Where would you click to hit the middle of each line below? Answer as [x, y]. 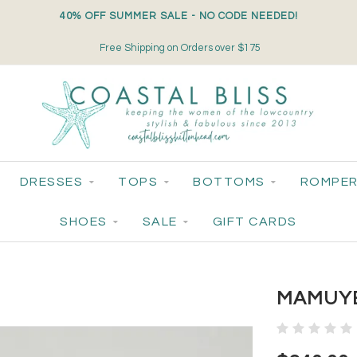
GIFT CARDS [255, 222]
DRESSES [51, 182]
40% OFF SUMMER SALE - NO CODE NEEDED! [178, 16]
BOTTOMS [229, 182]
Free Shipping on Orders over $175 [179, 48]
